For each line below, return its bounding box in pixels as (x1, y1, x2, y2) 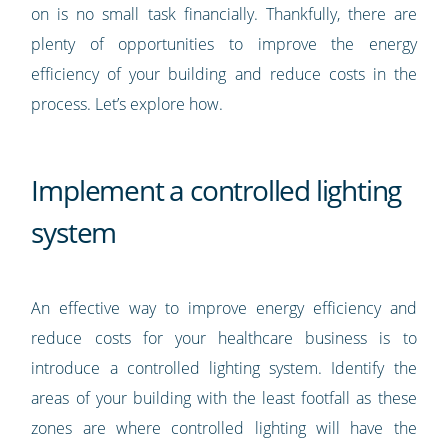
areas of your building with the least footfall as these (31, 387, 417, 410)
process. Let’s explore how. (31, 93, 224, 116)
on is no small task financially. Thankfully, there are (31, 3, 417, 26)
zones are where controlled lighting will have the (31, 417, 417, 440)
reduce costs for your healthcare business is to (31, 327, 417, 350)
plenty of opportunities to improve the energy (31, 33, 417, 56)
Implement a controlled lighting (31, 171, 402, 210)
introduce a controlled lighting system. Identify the (31, 357, 417, 380)
